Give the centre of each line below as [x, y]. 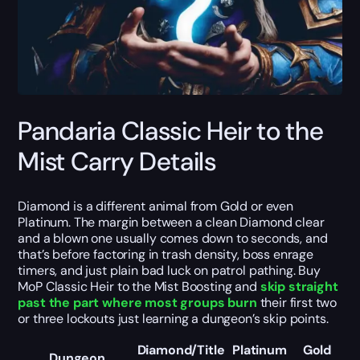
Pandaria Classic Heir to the [171, 131]
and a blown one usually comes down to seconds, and [173, 238]
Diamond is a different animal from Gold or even [155, 206]
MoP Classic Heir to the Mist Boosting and [139, 286]
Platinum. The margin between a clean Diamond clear [171, 222]
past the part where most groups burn [139, 302]
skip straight [299, 286]
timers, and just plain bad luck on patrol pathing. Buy [169, 270]
